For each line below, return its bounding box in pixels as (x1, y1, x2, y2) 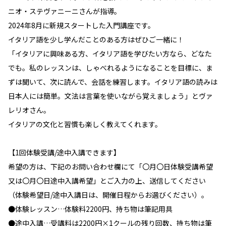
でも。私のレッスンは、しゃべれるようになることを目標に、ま (8, 63, 213, 73)
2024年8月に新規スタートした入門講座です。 (8, 20, 155, 30)
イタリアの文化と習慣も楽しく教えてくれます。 (8, 119, 162, 129)
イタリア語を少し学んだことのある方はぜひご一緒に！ (8, 34, 184, 44)
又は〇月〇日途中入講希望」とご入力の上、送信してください (8, 176, 206, 186)
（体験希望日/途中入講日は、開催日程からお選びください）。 (8, 190, 208, 200)
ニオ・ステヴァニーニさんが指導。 (8, 6, 121, 16)
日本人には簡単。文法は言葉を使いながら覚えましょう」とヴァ (8, 91, 213, 101)
